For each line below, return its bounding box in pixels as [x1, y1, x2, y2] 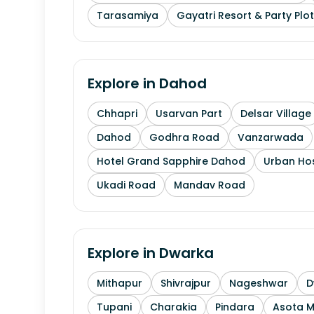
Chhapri [97, 107, 137, 121]
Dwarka [159, 243, 214, 263]
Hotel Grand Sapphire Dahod [97, 154, 245, 168]
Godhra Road [149, 130, 219, 144]
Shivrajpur [161, 276, 211, 290]
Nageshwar [229, 276, 288, 290]
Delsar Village [240, 107, 311, 121]
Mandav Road [174, 178, 245, 192]
